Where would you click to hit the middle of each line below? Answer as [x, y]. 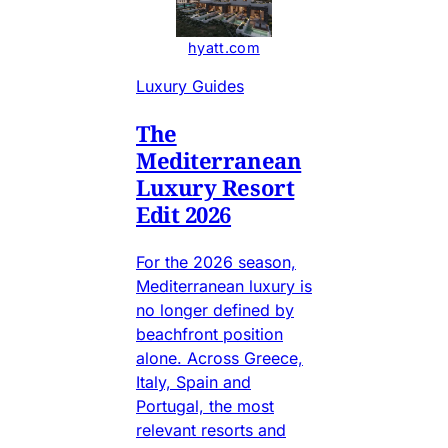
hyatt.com [224, 47]
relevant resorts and [211, 429]
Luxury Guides [190, 85]
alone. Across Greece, [219, 357]
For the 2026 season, [216, 261]
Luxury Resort [215, 186]
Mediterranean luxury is [224, 285]
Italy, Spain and [193, 381]
